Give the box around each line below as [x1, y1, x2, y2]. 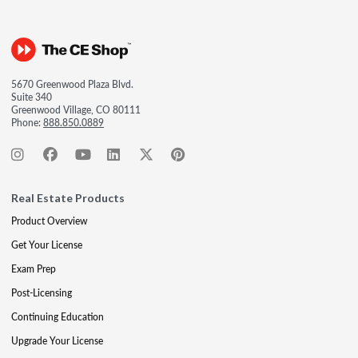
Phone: [11, 115, 43, 129]
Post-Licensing [11, 285, 72, 300]
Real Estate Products [11, 190, 125, 205]
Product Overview [11, 213, 87, 228]
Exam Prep [11, 261, 56, 276]
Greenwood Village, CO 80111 [11, 102, 141, 117]
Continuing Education [11, 309, 104, 324]
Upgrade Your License [11, 333, 103, 348]
